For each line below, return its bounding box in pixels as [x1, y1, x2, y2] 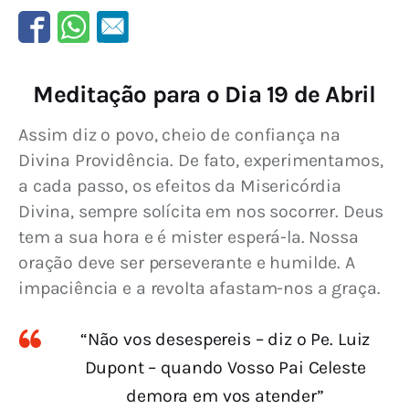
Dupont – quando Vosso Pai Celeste [84, 356, 366, 378]
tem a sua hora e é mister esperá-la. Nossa [18, 226, 363, 248]
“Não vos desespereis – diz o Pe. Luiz [79, 328, 371, 350]
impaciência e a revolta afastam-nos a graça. [18, 278, 381, 299]
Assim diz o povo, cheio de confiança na [18, 124, 346, 146]
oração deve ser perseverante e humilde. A [18, 252, 360, 274]
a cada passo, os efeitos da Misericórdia [18, 175, 346, 197]
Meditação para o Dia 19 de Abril [33, 79, 376, 109]
